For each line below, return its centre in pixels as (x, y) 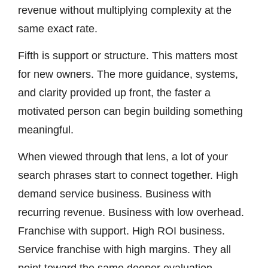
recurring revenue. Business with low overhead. (131, 213)
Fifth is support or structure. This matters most (128, 56)
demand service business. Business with (115, 194)
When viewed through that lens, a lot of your (123, 157)
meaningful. (46, 130)
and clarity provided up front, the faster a (114, 93)
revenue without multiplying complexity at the (125, 10)
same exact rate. (58, 28)
